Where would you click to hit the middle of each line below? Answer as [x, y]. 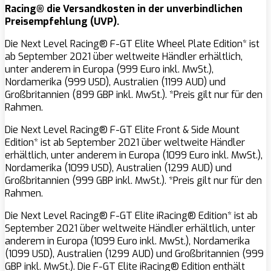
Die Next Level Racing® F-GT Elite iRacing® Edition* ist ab [131, 216]
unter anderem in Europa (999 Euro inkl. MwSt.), [109, 70]
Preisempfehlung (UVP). [62, 22]
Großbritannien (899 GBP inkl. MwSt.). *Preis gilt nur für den [134, 95]
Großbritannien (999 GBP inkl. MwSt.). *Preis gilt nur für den [133, 181]
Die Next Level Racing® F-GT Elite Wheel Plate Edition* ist [132, 44]
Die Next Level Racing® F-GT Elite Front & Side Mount [122, 130]
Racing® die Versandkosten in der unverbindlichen [124, 9]
